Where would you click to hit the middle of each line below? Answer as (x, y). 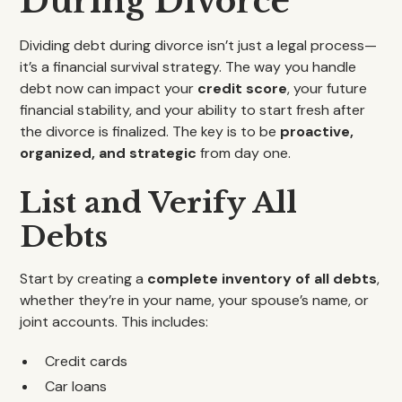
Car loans (76, 386)
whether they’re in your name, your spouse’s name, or (195, 300)
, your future (328, 88)
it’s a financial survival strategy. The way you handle (188, 67)
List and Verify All (159, 203)
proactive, (317, 131)
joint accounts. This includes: (114, 322)
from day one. (244, 153)
